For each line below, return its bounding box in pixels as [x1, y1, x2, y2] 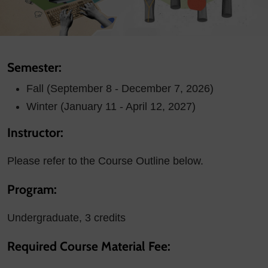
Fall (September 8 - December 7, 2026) [26, 83, 214, 95]
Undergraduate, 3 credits [7, 212, 126, 224]
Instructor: [7, 125, 63, 141]
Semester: [7, 60, 62, 75]
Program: [7, 182, 57, 197]
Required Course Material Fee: [7, 239, 170, 254]
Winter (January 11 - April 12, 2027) [26, 100, 196, 113]
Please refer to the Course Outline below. [7, 155, 203, 167]
